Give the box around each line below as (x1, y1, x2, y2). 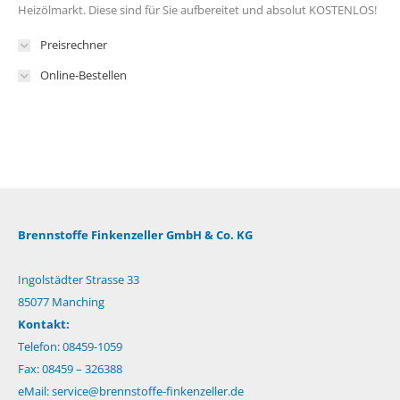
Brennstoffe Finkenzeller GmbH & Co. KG (18, 227, 253, 244)
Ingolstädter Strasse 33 (18, 271, 139, 288)
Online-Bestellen (40, 67, 127, 84)
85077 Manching (18, 294, 104, 311)
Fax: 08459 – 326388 (18, 361, 122, 378)
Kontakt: (18, 316, 70, 333)
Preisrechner (40, 37, 107, 54)
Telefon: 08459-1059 (18, 338, 122, 355)
